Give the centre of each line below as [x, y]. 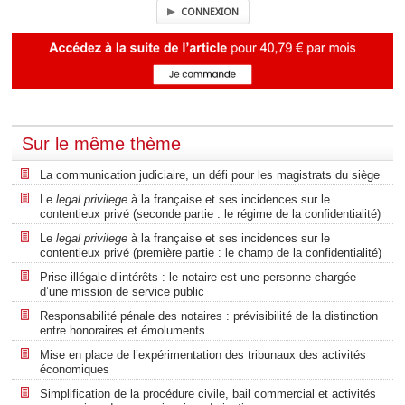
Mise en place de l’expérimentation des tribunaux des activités [203, 354]
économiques [75, 369]
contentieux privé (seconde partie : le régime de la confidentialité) [210, 213]
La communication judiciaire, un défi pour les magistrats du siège [210, 174]
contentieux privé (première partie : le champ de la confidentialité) [211, 252]
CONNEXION [209, 12]
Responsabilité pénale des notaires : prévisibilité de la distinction [209, 316]
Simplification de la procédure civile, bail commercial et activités [208, 393]
